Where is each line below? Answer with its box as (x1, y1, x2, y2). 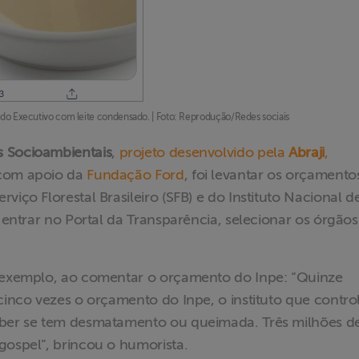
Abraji (288, 144, 325, 160)
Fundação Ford (87, 167, 184, 183)
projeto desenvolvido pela (119, 144, 289, 160)
